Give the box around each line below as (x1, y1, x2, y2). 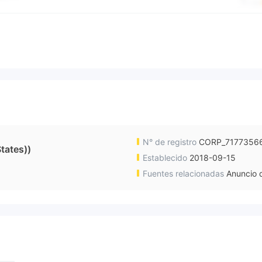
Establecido (140, 153, 189, 163)
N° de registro (140, 137, 199, 147)
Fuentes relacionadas (140, 168, 226, 179)
